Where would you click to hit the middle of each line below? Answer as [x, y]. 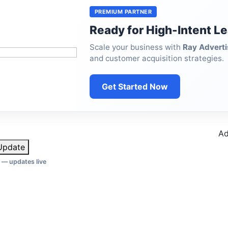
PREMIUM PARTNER [123, 11]
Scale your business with [136, 47]
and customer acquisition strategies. [156, 58]
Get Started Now [135, 86]
